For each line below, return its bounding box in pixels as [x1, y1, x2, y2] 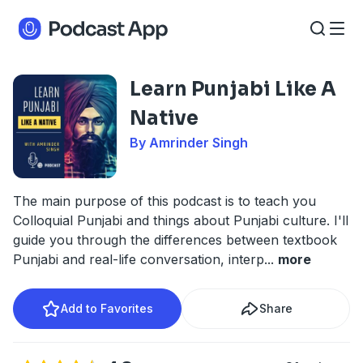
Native [130, 106, 199, 130]
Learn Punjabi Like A [130, 77, 336, 101]
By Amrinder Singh [130, 135, 248, 151]
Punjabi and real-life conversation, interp [13, 251, 264, 267]
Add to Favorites [61, 301, 153, 315]
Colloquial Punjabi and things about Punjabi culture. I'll [13, 212, 348, 228]
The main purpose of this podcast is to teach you [13, 193, 316, 209]
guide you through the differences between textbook [13, 232, 337, 248]
